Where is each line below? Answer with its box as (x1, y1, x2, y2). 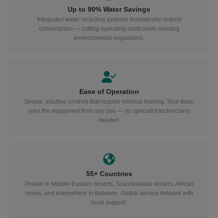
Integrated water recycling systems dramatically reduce (36, 16, 182, 23)
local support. (91, 199, 127, 206)
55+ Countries (86, 170, 132, 178)
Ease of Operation (79, 88, 139, 95)
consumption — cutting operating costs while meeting (38, 25, 180, 32)
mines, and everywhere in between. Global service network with (25, 190, 193, 197)
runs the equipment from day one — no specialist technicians (29, 108, 189, 114)
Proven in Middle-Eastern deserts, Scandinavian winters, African (24, 181, 194, 187)
